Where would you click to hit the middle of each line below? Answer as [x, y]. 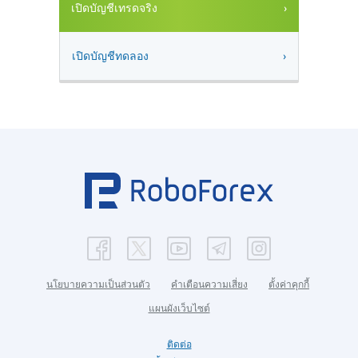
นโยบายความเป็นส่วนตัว [98, 284]
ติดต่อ [179, 344]
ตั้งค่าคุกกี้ [289, 284]
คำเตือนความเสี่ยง [209, 284]
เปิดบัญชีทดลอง [110, 56]
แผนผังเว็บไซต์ [179, 308]
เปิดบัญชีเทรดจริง [114, 8]
